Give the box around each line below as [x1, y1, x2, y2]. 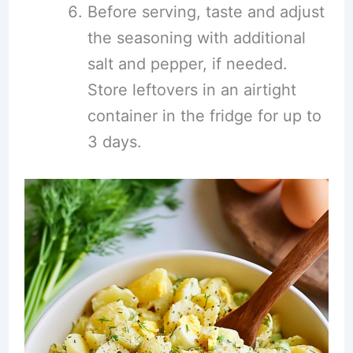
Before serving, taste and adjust [87, 2, 325, 21]
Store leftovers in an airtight [87, 80, 296, 99]
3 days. [87, 132, 142, 151]
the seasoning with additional [87, 28, 306, 47]
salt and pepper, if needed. [87, 54, 288, 73]
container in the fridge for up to [87, 106, 321, 125]
